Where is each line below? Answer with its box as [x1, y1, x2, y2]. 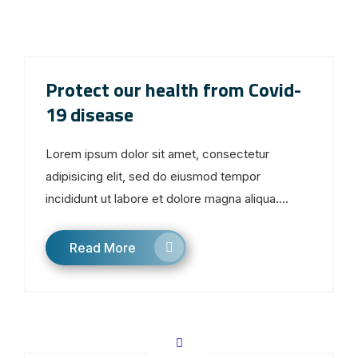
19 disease [46, 100, 133, 129]
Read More [70, 240, 136, 257]
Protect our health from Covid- [46, 75, 301, 105]
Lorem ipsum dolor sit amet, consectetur [46, 146, 269, 162]
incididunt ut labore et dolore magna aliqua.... [46, 191, 288, 207]
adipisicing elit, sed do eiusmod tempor [46, 169, 261, 185]
